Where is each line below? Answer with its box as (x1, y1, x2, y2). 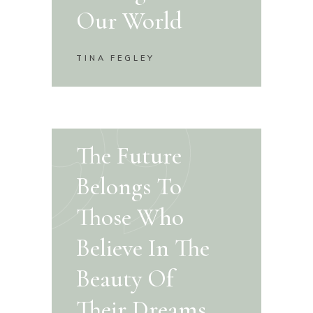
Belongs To (76, 171, 182, 201)
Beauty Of (76, 263, 175, 293)
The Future (76, 140, 182, 170)
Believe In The (76, 233, 210, 263)
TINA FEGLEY (76, 53, 155, 64)
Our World (76, 6, 183, 36)
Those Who (76, 202, 184, 232)
